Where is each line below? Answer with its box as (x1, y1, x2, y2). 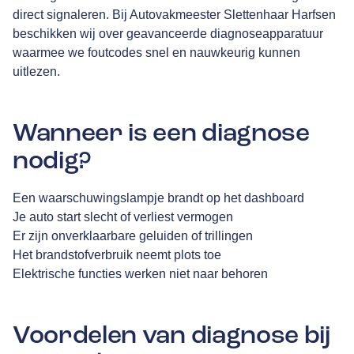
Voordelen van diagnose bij (13, 318, 330, 351)
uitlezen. (13, 65, 60, 79)
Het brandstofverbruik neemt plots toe (13, 247, 221, 262)
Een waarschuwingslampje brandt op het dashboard (13, 190, 304, 205)
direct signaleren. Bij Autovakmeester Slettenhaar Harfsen (13, 8, 336, 22)
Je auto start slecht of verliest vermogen (13, 209, 233, 224)
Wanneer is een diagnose (13, 117, 310, 149)
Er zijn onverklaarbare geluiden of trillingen (13, 228, 253, 243)
